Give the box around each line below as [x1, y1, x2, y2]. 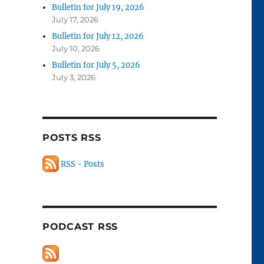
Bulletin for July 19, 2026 [52, 2, 145, 13]
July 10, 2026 [52, 44, 100, 54]
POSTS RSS [42, 132, 101, 144]
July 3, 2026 [52, 72, 96, 82]
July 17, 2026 [52, 15, 99, 25]
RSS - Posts [58, 159, 104, 169]
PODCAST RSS [42, 221, 118, 233]
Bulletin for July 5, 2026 [52, 60, 141, 71]
